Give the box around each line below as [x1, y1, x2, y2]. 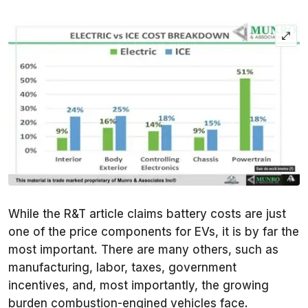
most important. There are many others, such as [8, 242, 278, 256]
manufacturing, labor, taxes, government [8, 260, 236, 274]
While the [8, 206, 64, 221]
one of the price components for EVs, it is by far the [8, 224, 299, 239]
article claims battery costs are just [86, 206, 286, 221]
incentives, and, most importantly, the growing [8, 278, 269, 292]
